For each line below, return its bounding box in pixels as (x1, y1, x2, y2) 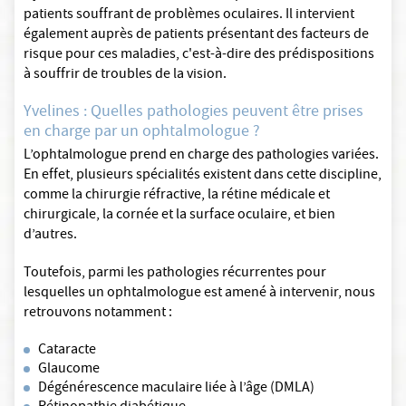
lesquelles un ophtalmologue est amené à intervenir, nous (24, 283, 375, 305)
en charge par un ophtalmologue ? (24, 121, 260, 146)
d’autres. (24, 225, 77, 247)
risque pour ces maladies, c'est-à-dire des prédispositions (24, 44, 374, 67)
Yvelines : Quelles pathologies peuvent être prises (24, 101, 363, 126)
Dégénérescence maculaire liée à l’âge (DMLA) (38, 378, 314, 401)
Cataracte (38, 340, 96, 362)
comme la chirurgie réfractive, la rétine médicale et (24, 185, 330, 208)
